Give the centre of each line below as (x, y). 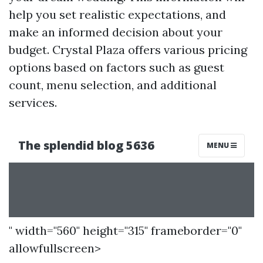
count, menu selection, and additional (113, 85)
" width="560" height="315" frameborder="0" (125, 230)
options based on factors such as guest (117, 67)
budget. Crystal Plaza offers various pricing (128, 50)
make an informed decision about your (116, 32)
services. (33, 102)
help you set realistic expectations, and (117, 14)
